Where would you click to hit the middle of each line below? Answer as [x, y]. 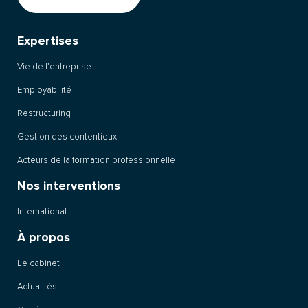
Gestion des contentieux [67, 137]
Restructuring [44, 114]
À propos [44, 238]
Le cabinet [38, 264]
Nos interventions [69, 186]
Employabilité [44, 90]
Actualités [37, 287]
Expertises [48, 41]
